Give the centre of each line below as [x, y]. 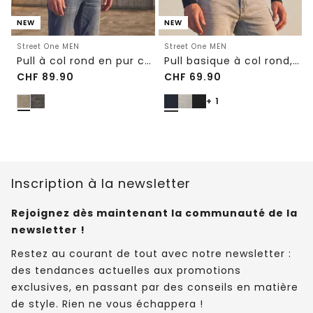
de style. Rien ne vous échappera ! [107, 304]
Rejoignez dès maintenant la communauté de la [154, 213]
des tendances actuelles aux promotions [126, 270]
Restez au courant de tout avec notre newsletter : [151, 253]
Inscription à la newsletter [101, 183]
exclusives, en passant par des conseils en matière [155, 287]
